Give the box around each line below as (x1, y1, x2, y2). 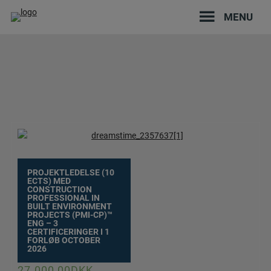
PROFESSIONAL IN (27, 192, 100, 203)
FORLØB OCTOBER (27, 234, 100, 246)
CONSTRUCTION (27, 183, 92, 195)
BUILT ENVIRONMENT (27, 200, 112, 212)
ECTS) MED (27, 175, 71, 186)
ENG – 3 (27, 217, 58, 229)
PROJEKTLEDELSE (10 (27, 166, 114, 178)
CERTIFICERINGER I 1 (27, 226, 109, 237)
